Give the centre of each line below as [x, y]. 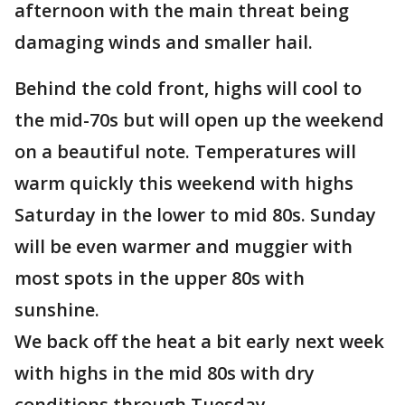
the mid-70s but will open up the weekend [199, 120]
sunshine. [57, 310]
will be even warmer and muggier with [184, 246]
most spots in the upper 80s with [160, 278]
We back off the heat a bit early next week [199, 341]
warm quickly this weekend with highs [184, 183]
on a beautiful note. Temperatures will [185, 151]
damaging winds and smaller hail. [164, 42]
